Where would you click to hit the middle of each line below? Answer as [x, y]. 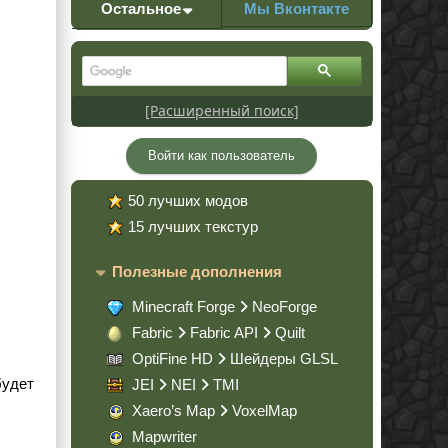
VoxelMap [264, 411]
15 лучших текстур [193, 226]
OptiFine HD [172, 359]
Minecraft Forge [183, 307]
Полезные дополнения [197, 271]
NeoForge [284, 307]
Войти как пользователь [221, 155]
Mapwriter [164, 437]
